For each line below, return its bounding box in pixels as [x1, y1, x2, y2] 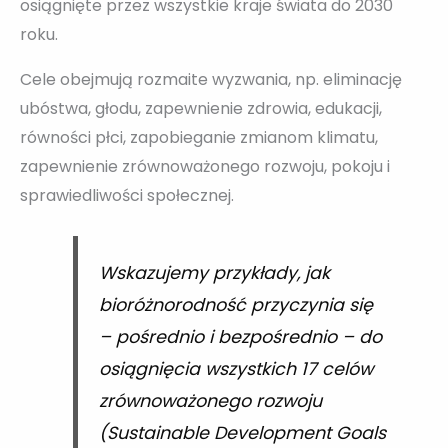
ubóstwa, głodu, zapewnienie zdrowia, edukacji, [20, 96, 382, 120]
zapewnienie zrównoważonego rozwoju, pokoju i [20, 154, 390, 178]
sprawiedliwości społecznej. [20, 183, 234, 207]
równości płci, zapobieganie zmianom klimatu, [20, 125, 378, 149]
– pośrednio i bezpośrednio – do [98, 325, 382, 350]
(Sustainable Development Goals [98, 421, 386, 446]
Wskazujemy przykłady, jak [98, 261, 330, 286]
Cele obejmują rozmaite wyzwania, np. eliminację [20, 67, 402, 91]
